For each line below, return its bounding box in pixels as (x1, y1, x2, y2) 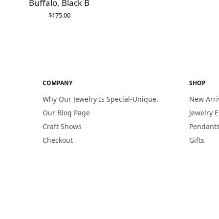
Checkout (43, 135, 73, 145)
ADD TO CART (38, 18, 81, 27)
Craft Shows (43, 122, 82, 131)
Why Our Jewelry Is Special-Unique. (43, 94, 158, 104)
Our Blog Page (43, 108, 90, 118)
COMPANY (43, 79, 72, 88)
